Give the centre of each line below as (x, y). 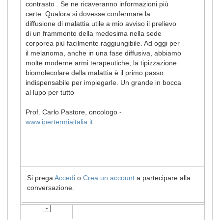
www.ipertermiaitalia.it (59, 122)
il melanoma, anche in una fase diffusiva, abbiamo (103, 53)
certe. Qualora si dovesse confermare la (88, 14)
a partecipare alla (163, 178)
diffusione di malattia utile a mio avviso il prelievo (101, 23)
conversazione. (51, 187)
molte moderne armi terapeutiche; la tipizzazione (101, 63)
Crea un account (109, 178)
